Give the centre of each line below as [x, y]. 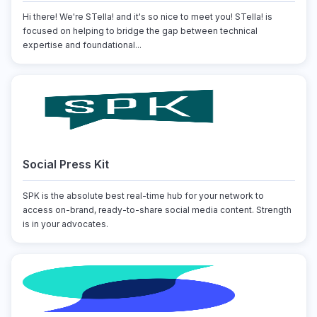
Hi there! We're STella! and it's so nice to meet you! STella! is [147, 17]
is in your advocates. [65, 224]
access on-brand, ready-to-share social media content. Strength [157, 210]
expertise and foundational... [82, 45]
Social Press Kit [65, 164]
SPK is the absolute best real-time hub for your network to [143, 196]
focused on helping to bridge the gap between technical [140, 31]
